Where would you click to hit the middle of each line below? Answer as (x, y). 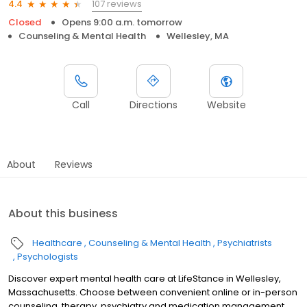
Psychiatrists (245, 243)
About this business (63, 213)
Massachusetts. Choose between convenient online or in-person (153, 292)
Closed (25, 22)
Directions (153, 105)
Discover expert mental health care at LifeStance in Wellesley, (145, 278)
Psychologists (48, 256)
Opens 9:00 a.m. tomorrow (122, 22)
